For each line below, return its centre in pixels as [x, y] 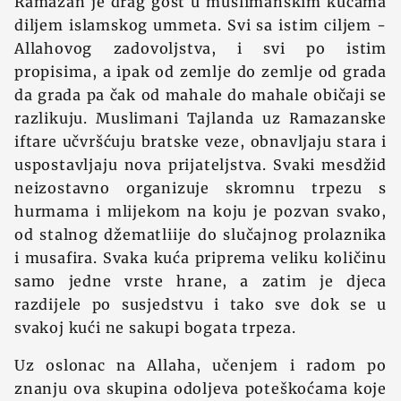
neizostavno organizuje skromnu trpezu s [200, 188]
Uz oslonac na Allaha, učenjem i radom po [200, 365]
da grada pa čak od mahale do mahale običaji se [200, 95]
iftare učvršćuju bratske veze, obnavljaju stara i [200, 141]
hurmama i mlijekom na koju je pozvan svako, [200, 211]
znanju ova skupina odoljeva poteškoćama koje [200, 388]
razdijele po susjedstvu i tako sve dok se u [200, 304]
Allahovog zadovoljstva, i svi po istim [200, 48]
